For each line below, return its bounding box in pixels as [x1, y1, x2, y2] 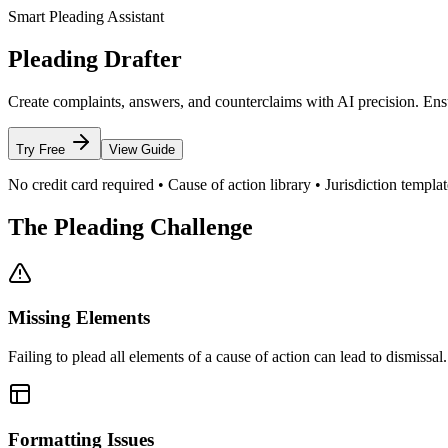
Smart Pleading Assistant [8, 8, 164, 25]
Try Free [16, 141, 69, 157]
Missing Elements [8, 307, 150, 329]
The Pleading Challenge [8, 213, 253, 240]
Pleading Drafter [8, 45, 182, 72]
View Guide [109, 141, 175, 157]
